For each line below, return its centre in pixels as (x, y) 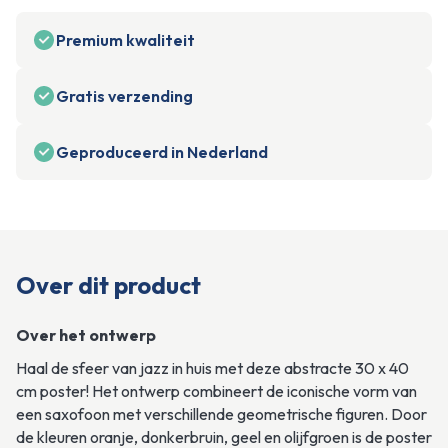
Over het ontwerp (86, 335)
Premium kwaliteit (125, 40)
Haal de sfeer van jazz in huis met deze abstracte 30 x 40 (212, 368)
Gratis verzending (124, 96)
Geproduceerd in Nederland (162, 152)
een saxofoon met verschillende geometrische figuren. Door (221, 414)
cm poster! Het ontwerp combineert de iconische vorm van (216, 391)
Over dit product (108, 285)
